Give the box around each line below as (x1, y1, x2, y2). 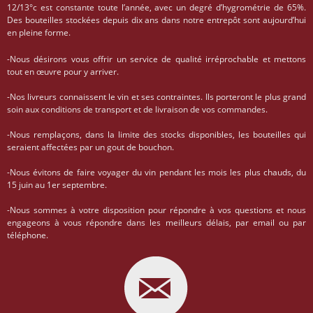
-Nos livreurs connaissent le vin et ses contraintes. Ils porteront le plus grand (7, 91, 306, 103)
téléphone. (7, 229, 48, 242)
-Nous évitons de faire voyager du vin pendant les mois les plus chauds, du (7, 166, 306, 179)
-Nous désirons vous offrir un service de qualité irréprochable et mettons (7, 53, 306, 66)
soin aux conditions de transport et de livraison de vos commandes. (7, 103, 268, 116)
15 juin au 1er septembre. (7, 179, 107, 191)
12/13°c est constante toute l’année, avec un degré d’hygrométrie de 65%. (7, 1, 306, 14)
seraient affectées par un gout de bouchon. (7, 141, 174, 154)
